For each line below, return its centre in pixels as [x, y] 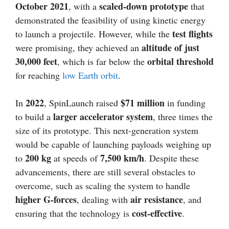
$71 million [143, 103]
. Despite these [171, 158]
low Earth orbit [90, 75]
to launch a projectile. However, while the [94, 34]
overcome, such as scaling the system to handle [103, 186]
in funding [185, 103]
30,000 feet [36, 62]
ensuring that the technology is [74, 213]
